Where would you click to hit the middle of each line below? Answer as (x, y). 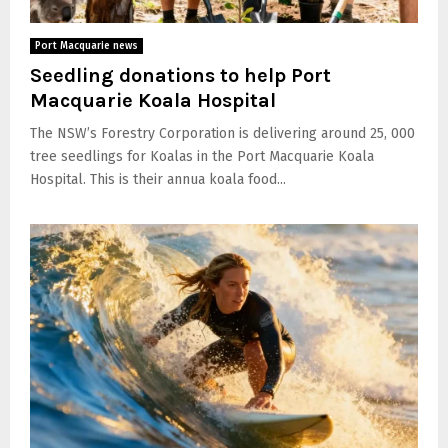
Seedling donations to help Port (180, 76)
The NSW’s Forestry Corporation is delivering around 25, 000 (222, 134)
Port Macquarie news (86, 46)
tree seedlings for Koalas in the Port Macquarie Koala (202, 157)
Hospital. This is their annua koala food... (158, 180)
